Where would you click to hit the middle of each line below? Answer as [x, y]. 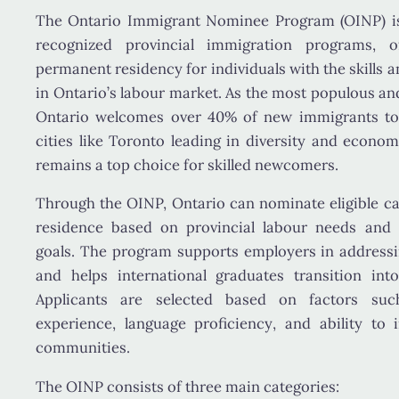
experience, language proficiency [154, 324]
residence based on [111, 228]
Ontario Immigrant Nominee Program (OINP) [227, 20]
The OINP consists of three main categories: [187, 386]
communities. [83, 348]
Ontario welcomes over [122, 116]
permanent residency [109, 68]
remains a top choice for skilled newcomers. [187, 164]
